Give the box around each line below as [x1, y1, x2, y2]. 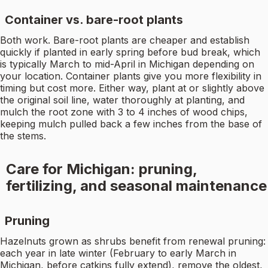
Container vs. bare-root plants [5, 13, 183, 28]
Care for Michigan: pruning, [5, 160, 197, 178]
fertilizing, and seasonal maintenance [5, 177, 267, 195]
